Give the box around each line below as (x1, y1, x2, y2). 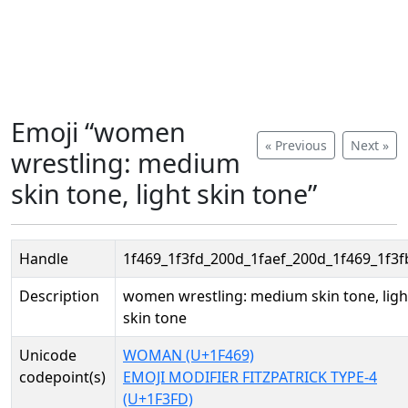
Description (19, 286, 99, 306)
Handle (19, 249, 68, 269)
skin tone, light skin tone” (11, 176, 317, 211)
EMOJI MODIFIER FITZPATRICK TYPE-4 (123, 367, 377, 387)
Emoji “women (11, 114, 186, 149)
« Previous (265, 137, 327, 154)
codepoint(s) (19, 367, 106, 387)
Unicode (19, 345, 76, 365)
